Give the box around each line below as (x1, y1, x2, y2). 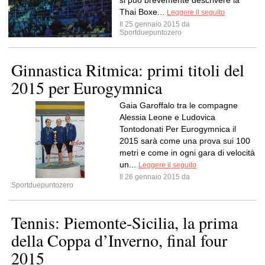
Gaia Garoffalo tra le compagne (119, 101, 238, 110)
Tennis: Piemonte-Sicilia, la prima (11, 211, 238, 234)
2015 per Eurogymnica (11, 76, 162, 99)
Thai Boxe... (119, 7, 167, 17)
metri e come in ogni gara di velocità (119, 148, 255, 157)
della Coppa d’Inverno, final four (11, 229, 227, 251)
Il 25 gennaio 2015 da (119, 20, 193, 28)
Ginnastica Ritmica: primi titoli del (11, 59, 244, 81)
